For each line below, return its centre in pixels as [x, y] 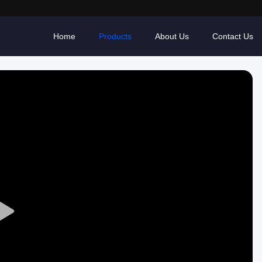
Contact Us [233, 36]
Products [115, 36]
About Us [172, 36]
